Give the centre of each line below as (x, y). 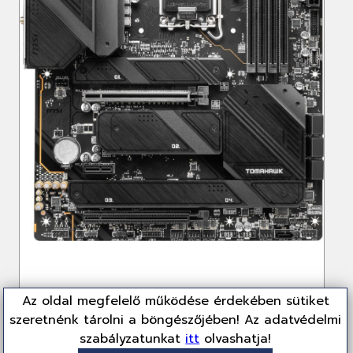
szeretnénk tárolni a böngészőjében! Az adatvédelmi (176, 320)
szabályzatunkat (133, 339)
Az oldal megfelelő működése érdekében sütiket (175, 301)
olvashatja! (236, 339)
